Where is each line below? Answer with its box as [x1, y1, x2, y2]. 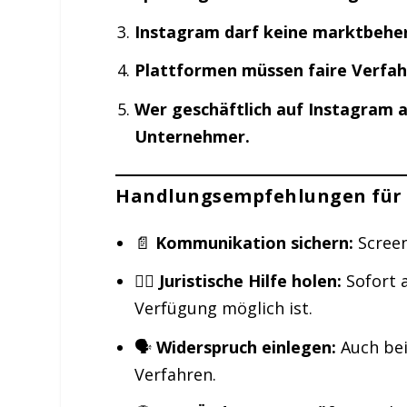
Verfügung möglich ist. [134, 297, 313, 320]
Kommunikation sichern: [154, 231, 353, 253]
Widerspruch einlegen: [155, 335, 336, 358]
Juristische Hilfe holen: [158, 270, 342, 293]
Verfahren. [134, 362, 216, 385]
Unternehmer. [134, 125, 250, 148]
